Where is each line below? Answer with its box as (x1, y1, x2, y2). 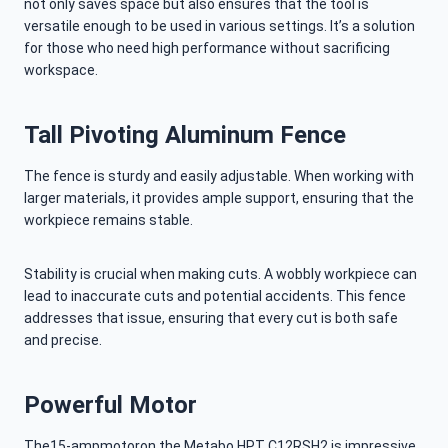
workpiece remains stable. (24, 212, 193, 229)
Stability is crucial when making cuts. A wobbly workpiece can (24, 266, 417, 283)
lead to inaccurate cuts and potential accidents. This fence (24, 288, 406, 305)
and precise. (24, 332, 102, 349)
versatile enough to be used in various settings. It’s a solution (24, 18, 415, 35)
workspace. (24, 62, 98, 79)
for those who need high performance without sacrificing (24, 40, 390, 57)
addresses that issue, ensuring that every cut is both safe (24, 310, 398, 327)
